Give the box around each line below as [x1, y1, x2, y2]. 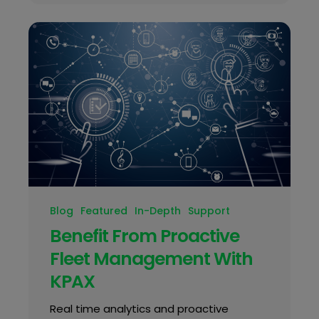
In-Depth [134, 203, 181, 218]
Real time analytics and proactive [49, 300, 229, 316]
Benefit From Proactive [49, 223, 239, 249]
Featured [80, 203, 127, 218]
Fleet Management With [49, 246, 253, 271]
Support [187, 203, 230, 218]
